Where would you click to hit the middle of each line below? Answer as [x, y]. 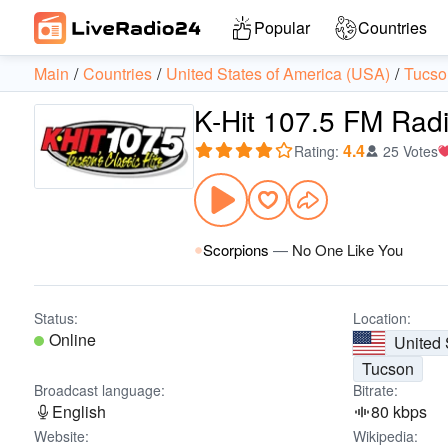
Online [72, 339]
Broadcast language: [99, 390]
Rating [314, 151]
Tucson [388, 368]
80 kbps [399, 411]
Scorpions [236, 249]
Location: [382, 318]
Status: [56, 318]
